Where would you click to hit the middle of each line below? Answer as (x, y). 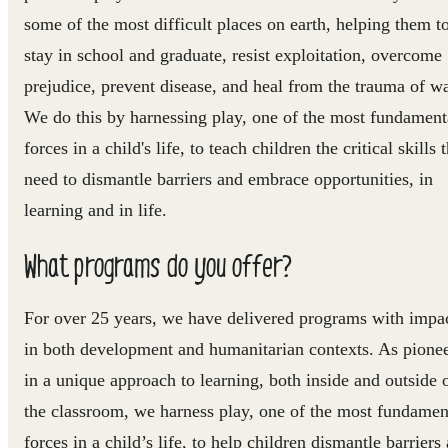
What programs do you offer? (158, 264)
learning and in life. (95, 209)
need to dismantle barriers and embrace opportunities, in (228, 178)
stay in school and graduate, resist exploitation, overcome (233, 54)
